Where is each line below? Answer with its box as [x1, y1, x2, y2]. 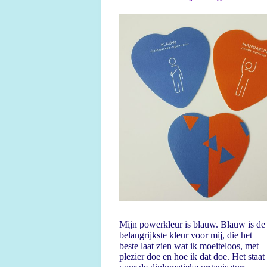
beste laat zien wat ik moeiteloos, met [119, 241, 259, 251]
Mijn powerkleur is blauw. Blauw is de [119, 219, 265, 229]
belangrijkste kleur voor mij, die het [119, 230, 252, 240]
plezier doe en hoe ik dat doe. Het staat [119, 252, 265, 262]
